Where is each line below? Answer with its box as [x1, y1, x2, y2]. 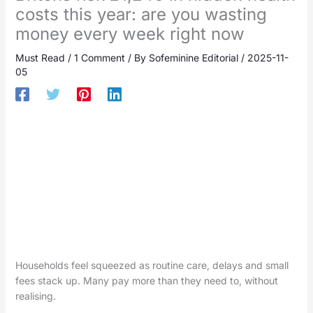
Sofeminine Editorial [148, 52, 241, 64]
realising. [15, 290, 56, 303]
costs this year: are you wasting [15, 4, 267, 25]
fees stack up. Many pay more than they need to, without [15, 275, 278, 287]
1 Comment [73, 52, 125, 64]
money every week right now [15, 24, 245, 45]
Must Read [15, 52, 65, 64]
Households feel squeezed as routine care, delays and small [15, 259, 289, 272]
